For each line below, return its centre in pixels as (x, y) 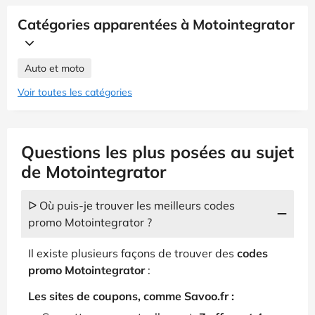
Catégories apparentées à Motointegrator (156, 24)
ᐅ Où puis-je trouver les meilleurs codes (131, 205)
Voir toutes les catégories (75, 92)
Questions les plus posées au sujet (157, 152)
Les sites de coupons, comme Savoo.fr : (131, 296)
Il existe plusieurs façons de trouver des (133, 253)
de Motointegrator (94, 171)
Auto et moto (54, 68)
